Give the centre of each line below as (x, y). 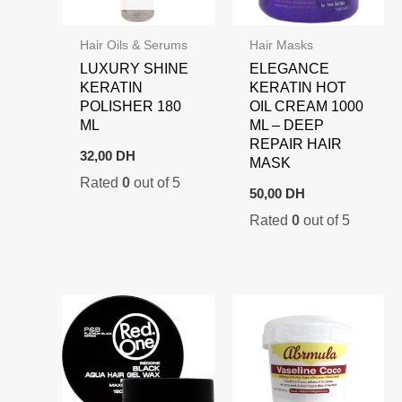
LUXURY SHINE (134, 68)
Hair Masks (282, 44)
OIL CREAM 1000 (307, 105)
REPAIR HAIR (296, 143)
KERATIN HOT (298, 87)
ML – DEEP (287, 124)
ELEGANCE (290, 68)
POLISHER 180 (130, 105)
